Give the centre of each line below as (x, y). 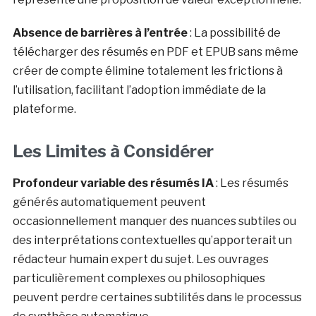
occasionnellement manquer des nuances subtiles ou (154, 221)
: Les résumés (251, 183)
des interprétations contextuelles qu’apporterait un (152, 240)
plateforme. (44, 109)
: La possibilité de (234, 32)
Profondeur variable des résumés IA (113, 183)
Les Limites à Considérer (113, 151)
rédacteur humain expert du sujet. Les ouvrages (140, 259)
